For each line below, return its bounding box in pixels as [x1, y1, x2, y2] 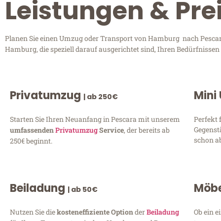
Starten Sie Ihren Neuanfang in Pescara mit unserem [10, 114, 180, 124]
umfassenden [10, 125, 55, 135]
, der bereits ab [124, 125, 170, 135]
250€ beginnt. [10, 136, 52, 146]
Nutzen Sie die [10, 207, 57, 217]
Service [98, 125, 124, 135]
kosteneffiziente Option [57, 207, 135, 217]
